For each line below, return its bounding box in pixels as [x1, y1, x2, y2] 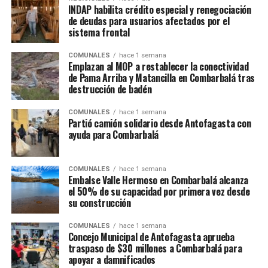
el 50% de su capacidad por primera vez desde [68, 184, 250, 199]
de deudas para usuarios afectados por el [68, 14, 230, 29]
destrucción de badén [68, 82, 152, 97]
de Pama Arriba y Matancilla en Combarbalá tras [68, 71, 255, 86]
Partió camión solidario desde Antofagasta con [68, 116, 251, 131]
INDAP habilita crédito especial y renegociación [68, 2, 251, 17]
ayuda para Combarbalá [68, 127, 159, 142]
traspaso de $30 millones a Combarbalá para [68, 241, 242, 256]
